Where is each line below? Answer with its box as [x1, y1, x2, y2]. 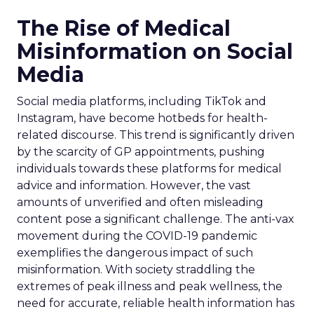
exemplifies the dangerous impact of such [17, 246, 253, 259]
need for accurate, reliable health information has [17, 296, 294, 310]
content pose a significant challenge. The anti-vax [17, 212, 294, 226]
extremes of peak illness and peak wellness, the [17, 280, 282, 293]
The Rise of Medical [17, 15, 231, 41]
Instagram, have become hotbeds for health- [17, 111, 268, 125]
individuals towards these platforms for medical [17, 162, 282, 175]
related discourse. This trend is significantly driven [17, 128, 294, 142]
